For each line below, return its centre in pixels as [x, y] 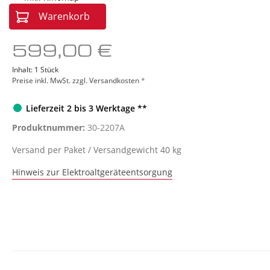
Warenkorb [64, 16]
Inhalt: [23, 69]
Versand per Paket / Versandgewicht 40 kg [97, 150]
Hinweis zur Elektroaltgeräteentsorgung [92, 172]
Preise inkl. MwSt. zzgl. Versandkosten [77, 80]
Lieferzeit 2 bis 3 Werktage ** [86, 108]
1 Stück [46, 69]
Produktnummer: [50, 128]
